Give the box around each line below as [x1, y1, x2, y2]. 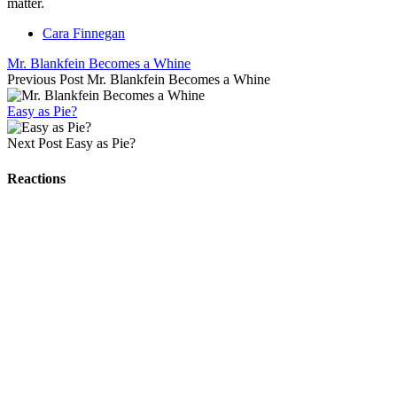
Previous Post [7, 72, 83, 88]
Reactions [7, 170, 66, 186]
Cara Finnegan [43, 26, 125, 42]
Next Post [7, 136, 62, 152]
